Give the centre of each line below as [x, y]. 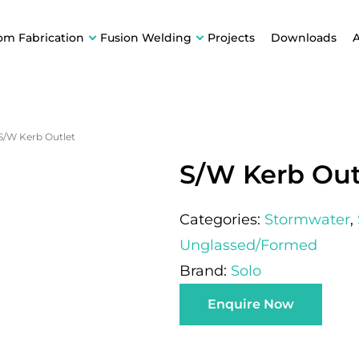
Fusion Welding [146, 38]
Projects [231, 38]
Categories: [222, 220]
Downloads [304, 38]
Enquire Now [251, 304]
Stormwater [307, 220]
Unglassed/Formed [248, 245]
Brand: [205, 271]
